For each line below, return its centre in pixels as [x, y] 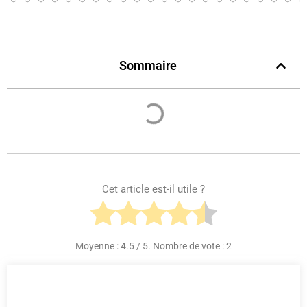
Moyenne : [98, 246]
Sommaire [148, 65]
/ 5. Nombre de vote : [180, 246]
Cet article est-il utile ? [153, 189]
